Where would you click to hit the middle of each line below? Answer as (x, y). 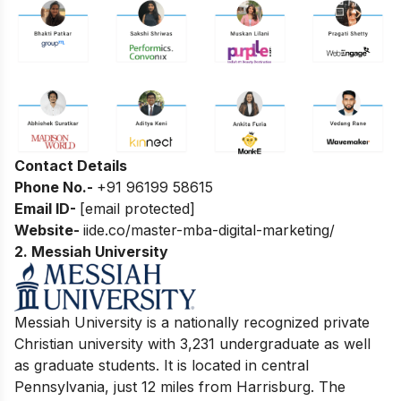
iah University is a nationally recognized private (210, 322)
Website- (49, 230)
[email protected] (137, 209)
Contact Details (71, 166)
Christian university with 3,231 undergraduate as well (192, 343)
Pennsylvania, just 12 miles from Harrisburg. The (180, 386)
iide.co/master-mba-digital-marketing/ (209, 230)
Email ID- (47, 209)
